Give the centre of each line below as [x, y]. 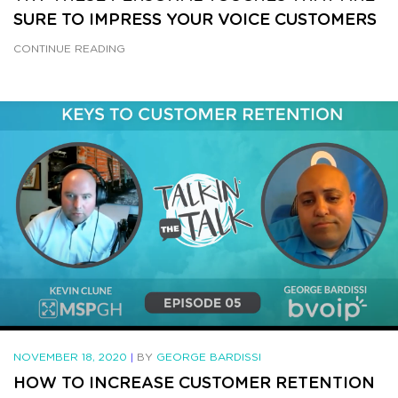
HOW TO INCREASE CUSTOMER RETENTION [194, 382]
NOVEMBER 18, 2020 [72, 357]
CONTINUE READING [69, 49]
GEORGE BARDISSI [209, 357]
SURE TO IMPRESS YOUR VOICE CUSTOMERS [195, 19]
